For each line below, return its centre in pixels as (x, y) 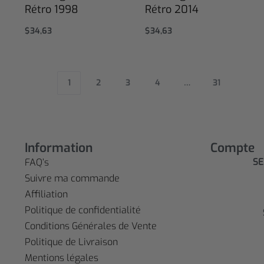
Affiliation (47, 194)
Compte (232, 148)
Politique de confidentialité (83, 210)
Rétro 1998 (52, 10)
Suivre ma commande (72, 178)
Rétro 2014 (171, 10)
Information (59, 148)
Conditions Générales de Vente (91, 226)
